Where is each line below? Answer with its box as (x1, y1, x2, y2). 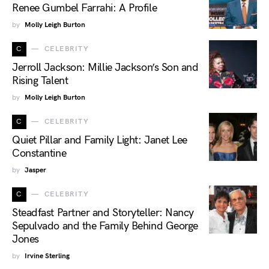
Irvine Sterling (25, 252, 70, 261)
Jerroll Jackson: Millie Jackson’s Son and (12, 61, 199, 74)
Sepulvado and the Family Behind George (12, 220, 198, 233)
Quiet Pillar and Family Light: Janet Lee (12, 134, 187, 147)
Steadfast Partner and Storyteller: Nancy (12, 207, 195, 220)
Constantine (12, 147, 67, 160)
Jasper (25, 166, 46, 175)
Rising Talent (12, 74, 68, 88)
